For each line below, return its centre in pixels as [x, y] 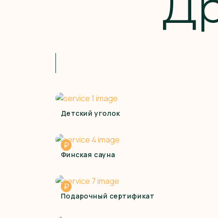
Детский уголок [90, 113]
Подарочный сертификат [108, 196]
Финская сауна [88, 154]
